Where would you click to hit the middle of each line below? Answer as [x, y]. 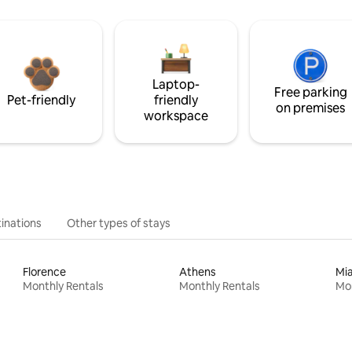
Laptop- [176, 84]
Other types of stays [119, 223]
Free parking [310, 92]
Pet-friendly [42, 100]
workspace [176, 115]
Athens [197, 271]
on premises [311, 108]
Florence [45, 271]
